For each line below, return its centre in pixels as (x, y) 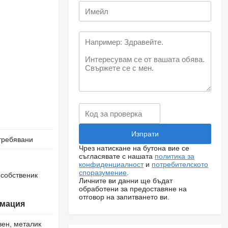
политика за (175, 156)
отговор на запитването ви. (124, 197)
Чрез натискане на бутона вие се (134, 148)
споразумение (103, 173)
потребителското (180, 164)
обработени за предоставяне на (133, 189)
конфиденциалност (111, 164)
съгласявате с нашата (117, 156)
